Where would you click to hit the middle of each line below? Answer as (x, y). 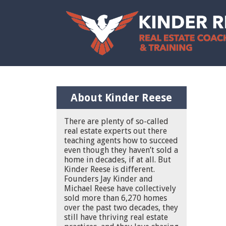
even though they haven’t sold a (121, 150)
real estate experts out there (116, 131)
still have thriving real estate (116, 217)
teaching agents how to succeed (121, 141)
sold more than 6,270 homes (116, 198)
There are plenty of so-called (116, 122)
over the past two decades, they (121, 208)
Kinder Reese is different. (109, 169)
